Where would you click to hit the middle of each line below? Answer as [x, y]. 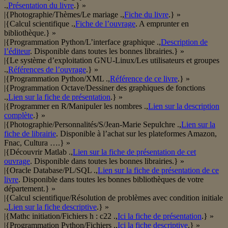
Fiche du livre [146, 15]
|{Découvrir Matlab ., [38, 152]
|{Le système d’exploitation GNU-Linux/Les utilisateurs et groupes [112, 61]
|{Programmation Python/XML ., [57, 79]
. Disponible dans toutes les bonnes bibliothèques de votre [111, 180]
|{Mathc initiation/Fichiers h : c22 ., [61, 216]
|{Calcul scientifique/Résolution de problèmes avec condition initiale [113, 198]
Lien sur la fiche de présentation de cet [134, 152]
